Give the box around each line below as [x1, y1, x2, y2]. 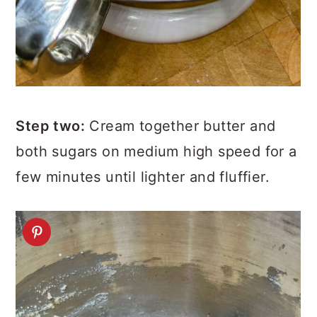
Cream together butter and [85, 117, 276, 134]
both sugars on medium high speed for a [16, 142, 297, 160]
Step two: [16, 117, 85, 134]
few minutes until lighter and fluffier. [16, 168, 270, 185]
